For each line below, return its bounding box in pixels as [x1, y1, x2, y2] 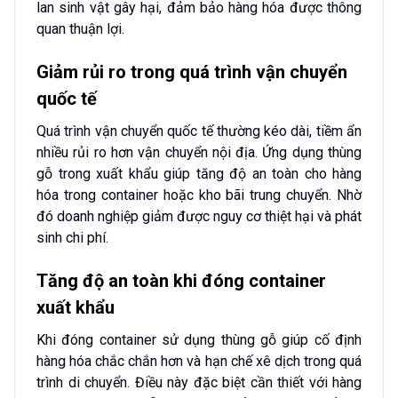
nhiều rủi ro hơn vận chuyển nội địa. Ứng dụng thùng [36, 143, 362, 161]
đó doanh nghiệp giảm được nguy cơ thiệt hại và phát [36, 207, 362, 225]
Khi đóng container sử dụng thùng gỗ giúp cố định [36, 330, 362, 348]
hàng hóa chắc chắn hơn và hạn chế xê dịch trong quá [36, 352, 362, 370]
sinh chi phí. [36, 228, 108, 246]
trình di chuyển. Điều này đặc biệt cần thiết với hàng [36, 373, 362, 391]
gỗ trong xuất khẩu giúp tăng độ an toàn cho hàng [36, 164, 362, 182]
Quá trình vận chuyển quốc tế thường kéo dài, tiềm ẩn [36, 122, 362, 139]
